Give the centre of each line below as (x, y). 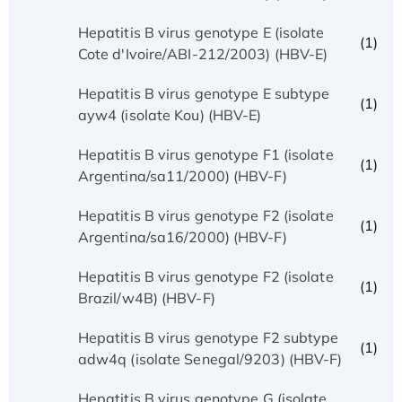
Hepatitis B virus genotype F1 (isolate (205, 154)
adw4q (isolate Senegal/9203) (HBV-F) (210, 358)
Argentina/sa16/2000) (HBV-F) (182, 236)
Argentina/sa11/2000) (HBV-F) (182, 175)
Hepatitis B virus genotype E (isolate (201, 32)
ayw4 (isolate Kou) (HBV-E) (170, 114)
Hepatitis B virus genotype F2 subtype (208, 337)
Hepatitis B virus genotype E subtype (204, 93)
